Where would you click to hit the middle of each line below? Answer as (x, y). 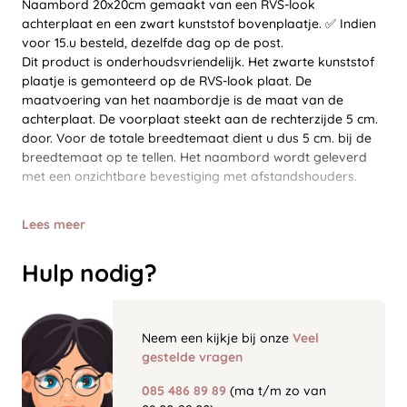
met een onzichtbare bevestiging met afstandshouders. (189, 177)
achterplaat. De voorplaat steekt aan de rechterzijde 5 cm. (200, 119)
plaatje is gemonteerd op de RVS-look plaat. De (167, 81)
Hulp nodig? (89, 273)
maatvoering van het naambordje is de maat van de (183, 100)
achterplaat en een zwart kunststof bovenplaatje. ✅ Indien (199, 24)
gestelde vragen (192, 357)
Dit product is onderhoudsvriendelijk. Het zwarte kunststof (198, 62)
